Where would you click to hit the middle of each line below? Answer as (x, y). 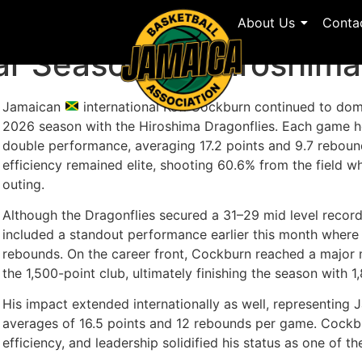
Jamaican (34, 106)
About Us (266, 23)
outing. (23, 184)
